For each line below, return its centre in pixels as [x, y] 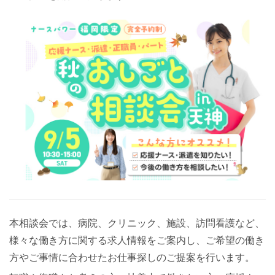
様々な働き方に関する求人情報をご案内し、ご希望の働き [137, 241]
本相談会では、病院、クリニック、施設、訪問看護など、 [137, 223]
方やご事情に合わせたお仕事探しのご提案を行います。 [132, 258]
